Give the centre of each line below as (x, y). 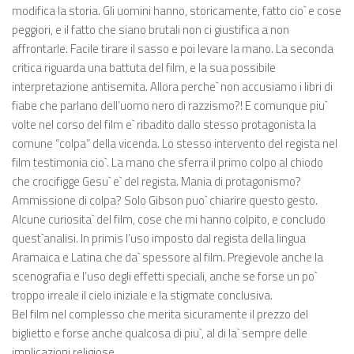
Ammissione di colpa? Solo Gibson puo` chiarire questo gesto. (165, 200)
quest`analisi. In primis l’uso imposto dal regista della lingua (159, 238)
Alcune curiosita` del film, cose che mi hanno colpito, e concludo (169, 219)
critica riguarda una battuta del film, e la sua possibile (144, 67)
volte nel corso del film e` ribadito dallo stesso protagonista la (164, 124)
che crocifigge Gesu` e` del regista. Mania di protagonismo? (156, 181)
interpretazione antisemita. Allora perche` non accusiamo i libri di (172, 86)
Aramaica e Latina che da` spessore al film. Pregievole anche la (168, 257)
